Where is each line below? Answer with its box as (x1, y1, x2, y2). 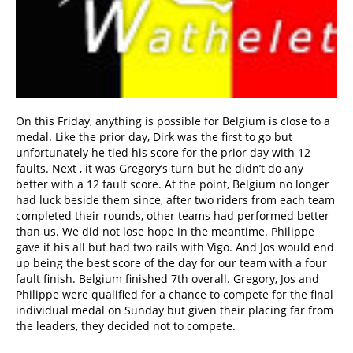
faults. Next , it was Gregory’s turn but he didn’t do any (16, 161, 303, 176)
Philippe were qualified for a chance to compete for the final (16, 287, 333, 303)
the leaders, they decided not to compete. (16, 318, 236, 334)
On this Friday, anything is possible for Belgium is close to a (16, 113, 330, 129)
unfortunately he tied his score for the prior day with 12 (16, 145, 310, 161)
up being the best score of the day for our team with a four (16, 255, 327, 271)
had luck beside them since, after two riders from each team (16, 192, 335, 208)
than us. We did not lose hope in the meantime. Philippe (16, 224, 314, 240)
